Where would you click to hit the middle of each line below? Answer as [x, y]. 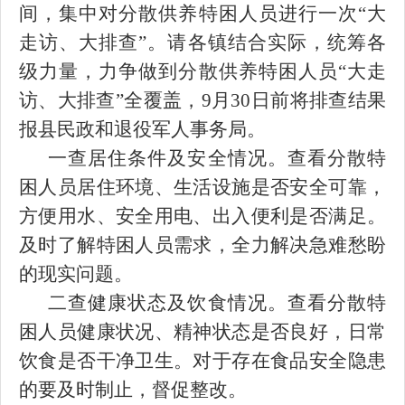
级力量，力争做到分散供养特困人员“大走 [202, 71]
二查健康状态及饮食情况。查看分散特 [217, 303]
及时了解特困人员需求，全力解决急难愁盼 [202, 245]
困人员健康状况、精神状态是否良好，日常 [202, 332]
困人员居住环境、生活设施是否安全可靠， [202, 187]
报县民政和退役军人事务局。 [142, 129]
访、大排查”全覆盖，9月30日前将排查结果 [202, 100]
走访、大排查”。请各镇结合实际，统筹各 [202, 42]
